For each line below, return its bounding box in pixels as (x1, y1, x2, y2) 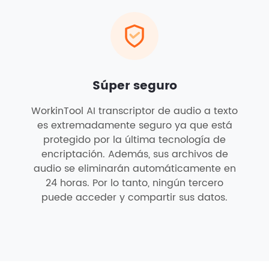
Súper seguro (92, 76, 177, 96)
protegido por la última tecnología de (43, 132, 226, 148)
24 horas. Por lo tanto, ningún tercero (46, 175, 223, 191)
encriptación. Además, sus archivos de (41, 147, 228, 162)
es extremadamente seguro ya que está (37, 118, 232, 133)
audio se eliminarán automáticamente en (33, 161, 236, 177)
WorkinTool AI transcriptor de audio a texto (31, 103, 238, 119)
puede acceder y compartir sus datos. (41, 190, 228, 205)
